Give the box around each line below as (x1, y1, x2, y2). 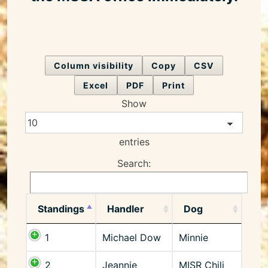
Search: (117, 157, 151, 169)
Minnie (179, 231, 208, 243)
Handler (107, 202, 144, 215)
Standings (38, 202, 84, 215)
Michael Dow (102, 231, 161, 243)
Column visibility (53, 60, 133, 71)
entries (118, 135, 150, 148)
